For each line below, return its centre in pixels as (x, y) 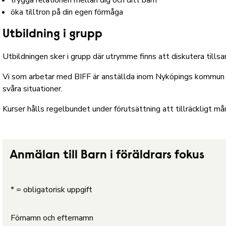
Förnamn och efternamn (52, 218)
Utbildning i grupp (53, 34)
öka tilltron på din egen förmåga (67, 12)
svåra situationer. (33, 89)
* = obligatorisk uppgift (52, 190)
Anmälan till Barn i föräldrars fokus (107, 155)
